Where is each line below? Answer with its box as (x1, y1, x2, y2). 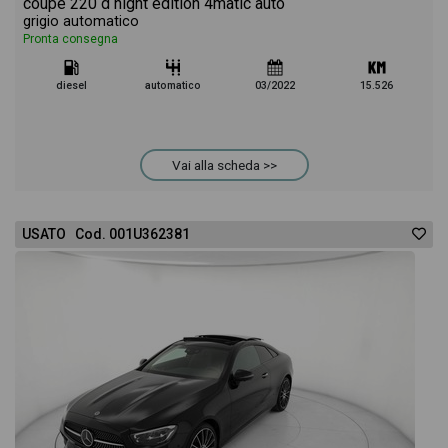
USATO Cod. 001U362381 (22, 226, 190, 242)
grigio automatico (23, 13, 139, 30)
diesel (55, 79, 87, 92)
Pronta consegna (23, 32, 118, 46)
